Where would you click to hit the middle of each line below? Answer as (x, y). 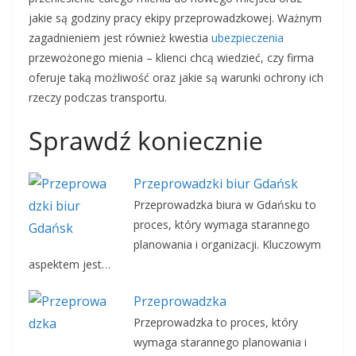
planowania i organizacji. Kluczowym (227, 244)
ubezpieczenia (248, 38)
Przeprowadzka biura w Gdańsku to (224, 205)
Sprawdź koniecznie (146, 140)
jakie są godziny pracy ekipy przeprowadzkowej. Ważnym (175, 18)
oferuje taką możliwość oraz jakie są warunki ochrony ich (176, 77)
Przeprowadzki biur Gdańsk (215, 184)
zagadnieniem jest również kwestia (120, 38)
